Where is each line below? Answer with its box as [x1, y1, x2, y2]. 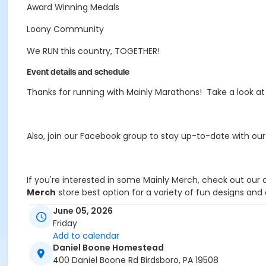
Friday [53, 217, 77, 230]
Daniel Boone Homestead [53, 242, 164, 254]
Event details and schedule [27, 67, 129, 77]
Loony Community [27, 23, 104, 35]
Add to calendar [53, 230, 119, 242]
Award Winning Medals [27, 1, 119, 13]
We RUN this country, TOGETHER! [27, 45, 160, 57]
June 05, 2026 [53, 205, 113, 217]
